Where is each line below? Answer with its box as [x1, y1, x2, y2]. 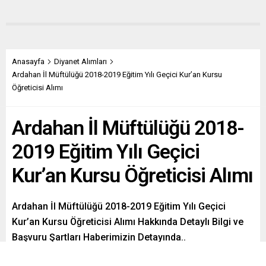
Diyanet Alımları [54, 56, 107, 66]
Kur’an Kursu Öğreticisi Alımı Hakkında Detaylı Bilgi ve [12, 216, 243, 227]
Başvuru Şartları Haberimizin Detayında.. [12, 231, 186, 243]
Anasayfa [12, 56, 45, 66]
